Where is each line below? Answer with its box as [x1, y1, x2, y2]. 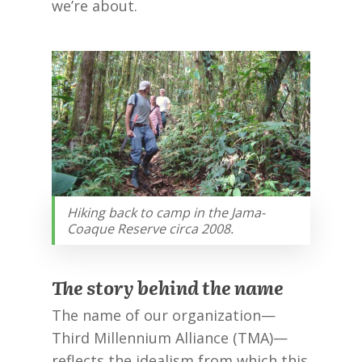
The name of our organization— [52, 305, 276, 326]
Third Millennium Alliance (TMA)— [52, 328, 288, 348]
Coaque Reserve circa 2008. [67, 220, 234, 238]
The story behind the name [52, 274, 284, 301]
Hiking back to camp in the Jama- [67, 204, 265, 222]
